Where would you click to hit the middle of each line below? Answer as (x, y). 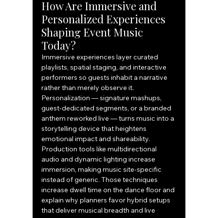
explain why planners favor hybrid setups (107, 200)
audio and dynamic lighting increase (99, 159)
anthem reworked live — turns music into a (109, 118)
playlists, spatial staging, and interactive (105, 67)
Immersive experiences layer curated (101, 57)
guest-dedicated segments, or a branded (107, 108)
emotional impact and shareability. (97, 139)
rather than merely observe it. (89, 88)
